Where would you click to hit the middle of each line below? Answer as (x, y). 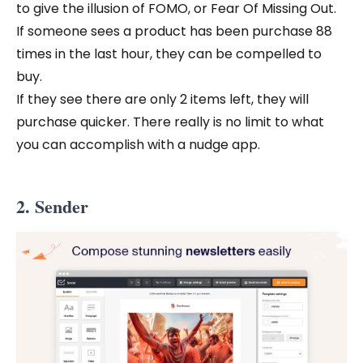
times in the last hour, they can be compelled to (169, 53)
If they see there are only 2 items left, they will (162, 99)
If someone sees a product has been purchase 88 (174, 31)
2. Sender (52, 206)
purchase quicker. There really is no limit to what (170, 122)
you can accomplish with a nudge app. (138, 144)
